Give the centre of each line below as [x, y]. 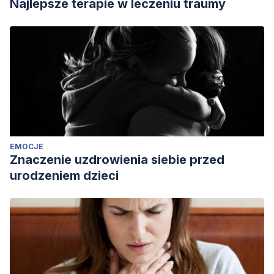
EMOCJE [27, 146]
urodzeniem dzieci [64, 176]
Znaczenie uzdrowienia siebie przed [117, 160]
